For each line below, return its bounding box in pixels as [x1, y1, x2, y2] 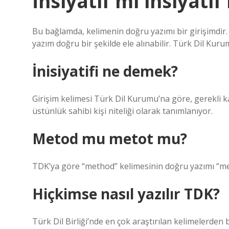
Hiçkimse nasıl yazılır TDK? [32, 184, 220, 203]
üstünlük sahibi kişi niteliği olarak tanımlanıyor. [32, 105, 213, 117]
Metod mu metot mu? [32, 129, 187, 148]
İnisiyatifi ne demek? [32, 61, 178, 81]
